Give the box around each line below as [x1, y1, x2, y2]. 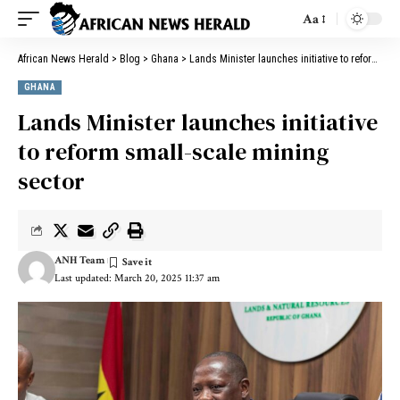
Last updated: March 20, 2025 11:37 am [54, 271, 220, 285]
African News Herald [18, 53, 109, 65]
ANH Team [54, 254, 104, 267]
